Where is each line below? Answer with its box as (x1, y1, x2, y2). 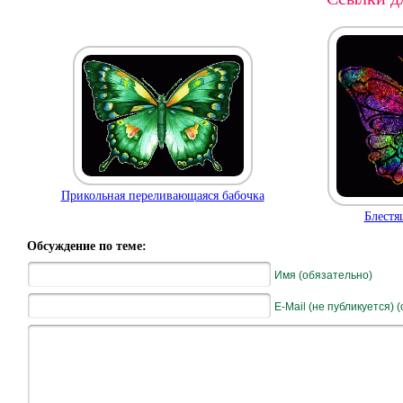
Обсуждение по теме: (27, 239, 147, 253)
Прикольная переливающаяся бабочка (60, 189, 264, 203)
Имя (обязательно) (274, 269, 372, 282)
